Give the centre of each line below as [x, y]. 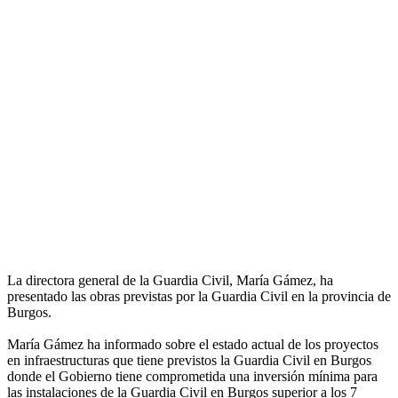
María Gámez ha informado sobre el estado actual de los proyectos [193, 345]
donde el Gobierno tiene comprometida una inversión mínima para [192, 377]
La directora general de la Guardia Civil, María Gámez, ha [170, 281]
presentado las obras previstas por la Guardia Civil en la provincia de [199, 297]
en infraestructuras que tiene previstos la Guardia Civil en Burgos [189, 361]
